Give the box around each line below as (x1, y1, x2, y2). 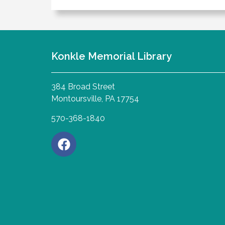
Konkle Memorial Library (51, 50, 172, 63)
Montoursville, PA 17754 (51, 94, 139, 104)
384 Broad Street (51, 82, 115, 92)
